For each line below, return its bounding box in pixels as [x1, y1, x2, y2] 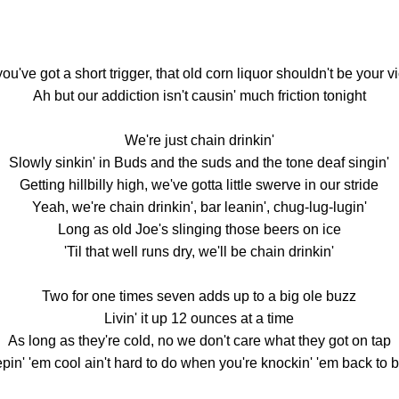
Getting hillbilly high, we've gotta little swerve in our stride [20, 176, 379, 192]
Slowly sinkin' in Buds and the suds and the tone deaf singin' [9, 154, 390, 170]
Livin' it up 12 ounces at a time [104, 310, 295, 326]
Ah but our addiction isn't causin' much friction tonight [32, 87, 366, 103]
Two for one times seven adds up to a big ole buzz [42, 288, 357, 304]
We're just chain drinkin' [124, 132, 274, 148]
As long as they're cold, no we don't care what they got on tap [7, 332, 391, 348]
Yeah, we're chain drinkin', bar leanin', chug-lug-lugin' [31, 199, 367, 215]
